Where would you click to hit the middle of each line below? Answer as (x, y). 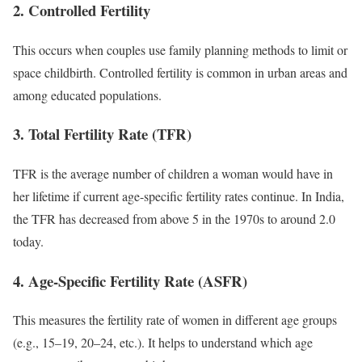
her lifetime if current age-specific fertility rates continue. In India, (179, 196)
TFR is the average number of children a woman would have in (173, 173)
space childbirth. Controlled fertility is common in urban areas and (180, 72)
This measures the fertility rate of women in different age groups (175, 320)
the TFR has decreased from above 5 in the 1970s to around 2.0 (174, 218)
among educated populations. (87, 95)
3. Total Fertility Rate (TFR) (102, 134)
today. (28, 241)
